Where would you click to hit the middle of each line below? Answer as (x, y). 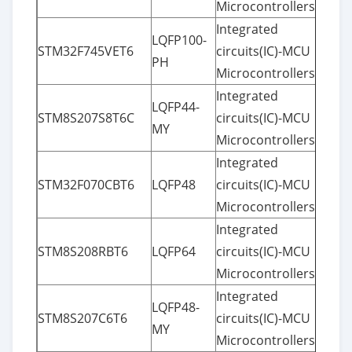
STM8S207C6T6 (82, 318)
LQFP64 (174, 251)
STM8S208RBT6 (83, 251)
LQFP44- (176, 106)
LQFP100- (179, 40)
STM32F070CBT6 (86, 184)
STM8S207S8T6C (86, 117)
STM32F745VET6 (86, 51)
